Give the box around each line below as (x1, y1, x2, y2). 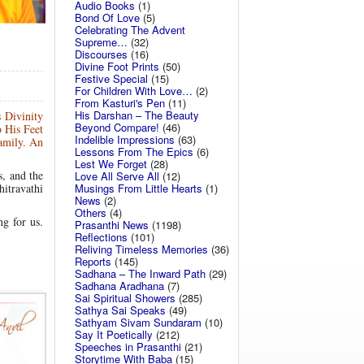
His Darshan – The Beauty (75, 107, 199, 123)
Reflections (75, 229, 128, 245)
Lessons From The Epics (75, 144, 193, 159)
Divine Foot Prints (75, 58, 159, 74)
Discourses (75, 46, 128, 62)
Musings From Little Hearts (75, 180, 202, 196)
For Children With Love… (75, 83, 193, 98)
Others (75, 205, 106, 220)
